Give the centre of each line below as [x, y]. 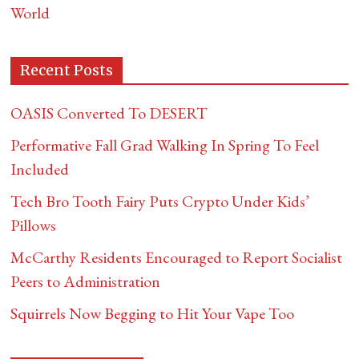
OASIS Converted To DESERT [109, 113]
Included [40, 169]
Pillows [34, 225]
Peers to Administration [86, 281]
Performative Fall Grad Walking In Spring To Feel [165, 145]
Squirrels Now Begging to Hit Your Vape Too [153, 313]
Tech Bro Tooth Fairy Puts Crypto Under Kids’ [160, 201]
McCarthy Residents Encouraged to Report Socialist [177, 257]
